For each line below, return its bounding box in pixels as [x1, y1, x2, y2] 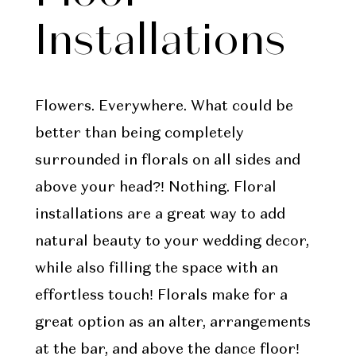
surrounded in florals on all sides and [34, 153, 300, 168]
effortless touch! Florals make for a [34, 288, 288, 303]
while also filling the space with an [34, 261, 278, 276]
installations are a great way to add [34, 207, 285, 222]
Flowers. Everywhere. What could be [34, 99, 293, 114]
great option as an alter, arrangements [34, 315, 311, 330]
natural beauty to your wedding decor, [34, 234, 309, 249]
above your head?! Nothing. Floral [34, 180, 277, 195]
